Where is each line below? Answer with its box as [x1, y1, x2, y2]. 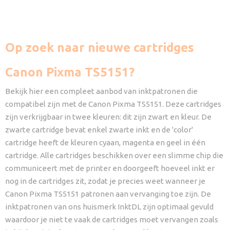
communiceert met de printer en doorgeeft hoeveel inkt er [5, 163, 215, 172]
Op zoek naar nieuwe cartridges [5, 40, 194, 54]
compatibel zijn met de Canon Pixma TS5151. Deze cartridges [5, 99, 221, 108]
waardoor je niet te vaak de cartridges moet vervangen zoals [5, 215, 218, 224]
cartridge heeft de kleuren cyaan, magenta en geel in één [5, 138, 205, 147]
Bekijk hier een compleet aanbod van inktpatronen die [5, 86, 198, 95]
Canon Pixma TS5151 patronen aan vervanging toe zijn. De [5, 189, 211, 198]
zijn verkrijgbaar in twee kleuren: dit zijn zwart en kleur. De [5, 112, 212, 121]
